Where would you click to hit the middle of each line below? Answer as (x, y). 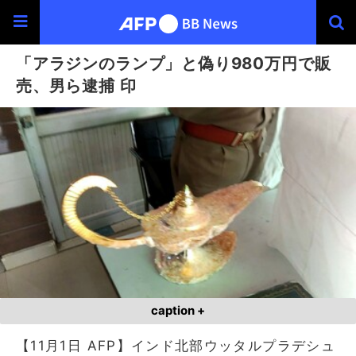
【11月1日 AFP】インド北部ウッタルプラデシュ (176, 345)
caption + (178, 310)
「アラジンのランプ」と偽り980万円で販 (174, 63)
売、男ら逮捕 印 (76, 85)
